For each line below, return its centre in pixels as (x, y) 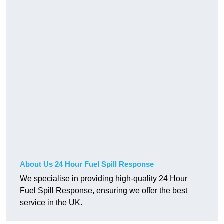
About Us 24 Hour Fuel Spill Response (87, 164)
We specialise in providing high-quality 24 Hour (104, 179)
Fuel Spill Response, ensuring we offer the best (104, 191)
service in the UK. (51, 203)
